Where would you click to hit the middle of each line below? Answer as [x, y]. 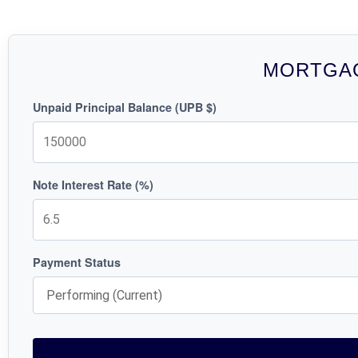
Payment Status [77, 262]
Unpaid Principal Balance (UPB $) [125, 107]
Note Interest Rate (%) [93, 184]
